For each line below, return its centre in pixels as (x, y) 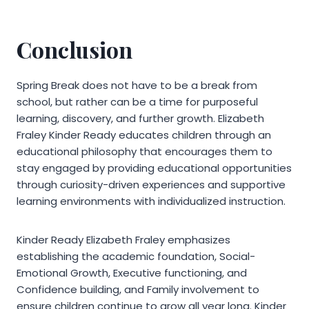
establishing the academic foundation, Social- (136, 256)
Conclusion (74, 49)
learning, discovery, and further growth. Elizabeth (140, 118)
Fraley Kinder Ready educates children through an (144, 134)
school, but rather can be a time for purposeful (137, 101)
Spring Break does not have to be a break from (137, 85)
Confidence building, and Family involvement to (138, 289)
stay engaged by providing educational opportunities (154, 168)
